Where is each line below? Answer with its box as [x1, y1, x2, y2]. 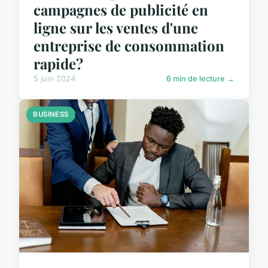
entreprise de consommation [33, 36, 224, 56]
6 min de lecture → [166, 74, 234, 84]
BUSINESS [33, 110, 69, 119]
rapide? [33, 54, 83, 74]
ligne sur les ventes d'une [33, 18, 198, 38]
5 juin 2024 [33, 74, 75, 84]
